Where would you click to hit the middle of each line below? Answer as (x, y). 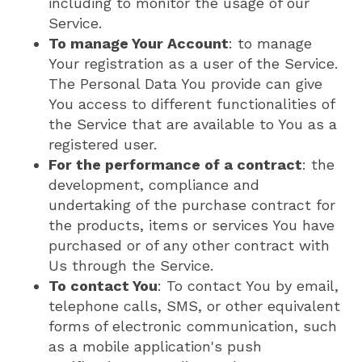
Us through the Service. (131, 266)
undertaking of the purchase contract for (192, 205)
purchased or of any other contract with (189, 246)
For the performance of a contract (175, 165)
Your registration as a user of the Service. (193, 64)
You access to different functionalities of (192, 104)
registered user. (103, 145)
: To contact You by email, (248, 286)
